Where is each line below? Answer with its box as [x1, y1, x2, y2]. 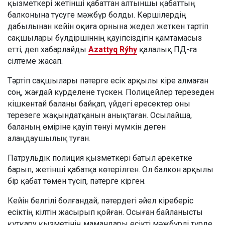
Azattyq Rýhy [88, 44, 137, 54]
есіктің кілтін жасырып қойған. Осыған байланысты [8, 207, 203, 217]
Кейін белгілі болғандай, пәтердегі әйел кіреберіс [8, 195, 193, 205]
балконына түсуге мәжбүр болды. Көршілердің [8, 10, 186, 20]
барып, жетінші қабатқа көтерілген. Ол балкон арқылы [8, 164, 213, 174]
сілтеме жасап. [8, 56, 63, 66]
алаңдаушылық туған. [8, 133, 90, 143]
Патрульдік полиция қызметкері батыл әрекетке [8, 153, 192, 163]
